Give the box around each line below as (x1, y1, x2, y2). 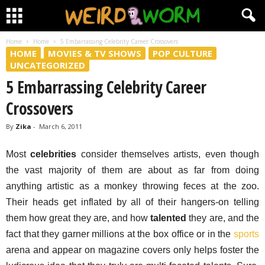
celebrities (30, 149, 77, 159)
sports (234, 229, 259, 239)
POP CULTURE (153, 47, 212, 59)
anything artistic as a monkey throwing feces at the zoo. (6, 181, 259, 191)
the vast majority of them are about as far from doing (6, 165, 259, 175)
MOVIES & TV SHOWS (48, 47, 141, 59)
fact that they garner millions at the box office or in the (6, 229, 234, 239)
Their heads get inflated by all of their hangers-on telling (6, 197, 259, 207)
